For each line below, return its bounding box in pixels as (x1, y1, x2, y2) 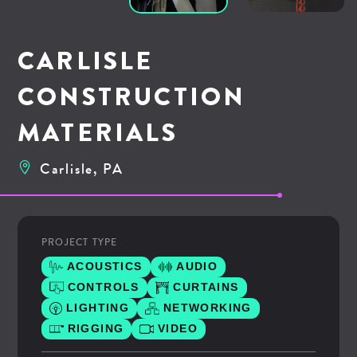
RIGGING (67, 322, 124, 335)
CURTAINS (173, 280, 239, 294)
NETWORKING (163, 301, 252, 315)
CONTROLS (67, 280, 139, 294)
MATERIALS (18, 113, 178, 151)
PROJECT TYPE (41, 235, 118, 249)
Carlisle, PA (39, 158, 124, 179)
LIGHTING (66, 301, 130, 315)
